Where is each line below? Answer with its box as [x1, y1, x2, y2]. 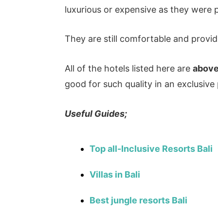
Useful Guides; [65, 109, 127, 119]
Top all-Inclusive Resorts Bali [90, 143, 213, 154]
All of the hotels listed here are [65, 63, 193, 74]
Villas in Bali [90, 169, 141, 180]
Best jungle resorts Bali [90, 195, 188, 205]
